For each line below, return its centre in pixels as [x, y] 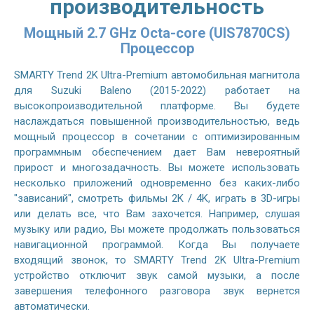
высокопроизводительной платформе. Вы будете [157, 105]
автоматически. [52, 306]
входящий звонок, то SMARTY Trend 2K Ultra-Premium [157, 260]
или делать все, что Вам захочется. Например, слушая [157, 213]
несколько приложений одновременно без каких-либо [157, 183]
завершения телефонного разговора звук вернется [157, 291]
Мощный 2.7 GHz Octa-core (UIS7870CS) [157, 33]
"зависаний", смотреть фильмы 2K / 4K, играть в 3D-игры [157, 198]
